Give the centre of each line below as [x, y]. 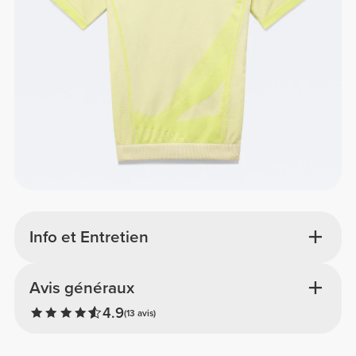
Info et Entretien [89, 238]
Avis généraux [81, 288]
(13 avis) [139, 313]
